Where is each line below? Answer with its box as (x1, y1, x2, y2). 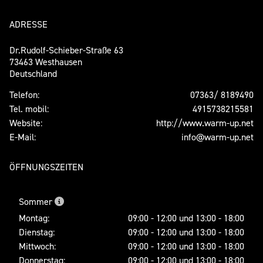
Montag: (19, 212, 49, 224)
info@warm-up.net (181, 131, 254, 143)
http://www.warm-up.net (156, 117, 254, 129)
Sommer (19, 195, 55, 208)
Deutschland (9, 68, 57, 80)
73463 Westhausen (9, 56, 82, 68)
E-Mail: (9, 131, 36, 143)
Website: (9, 117, 42, 129)
